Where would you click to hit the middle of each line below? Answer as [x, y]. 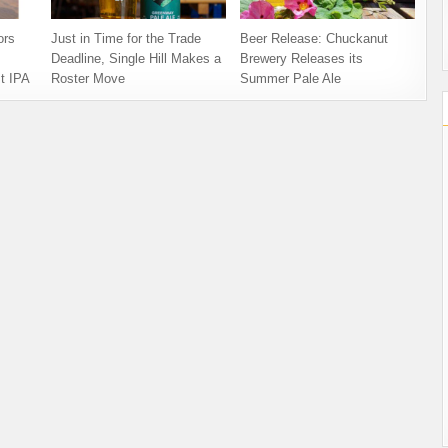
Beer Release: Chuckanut [314, 39]
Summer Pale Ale [291, 79]
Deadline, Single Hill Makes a [135, 59]
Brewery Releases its [302, 59]
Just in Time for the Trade [125, 39]
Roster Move [87, 79]
